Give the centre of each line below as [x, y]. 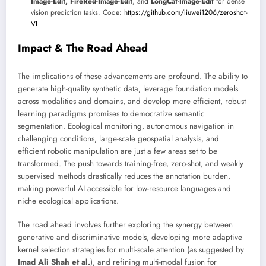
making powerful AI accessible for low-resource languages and [124, 188]
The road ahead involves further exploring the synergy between [125, 224]
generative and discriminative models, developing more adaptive [130, 237]
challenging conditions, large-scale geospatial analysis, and [118, 138]
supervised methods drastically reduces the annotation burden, [124, 176]
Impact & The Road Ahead [83, 48]
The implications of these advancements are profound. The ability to [133, 76]
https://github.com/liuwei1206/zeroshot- [186, 13]
